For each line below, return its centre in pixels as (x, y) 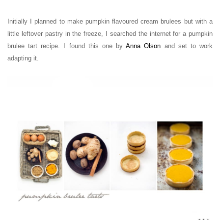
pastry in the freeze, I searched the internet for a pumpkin (129, 33)
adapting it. (23, 58)
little (14, 33)
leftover (33, 33)
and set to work (189, 46)
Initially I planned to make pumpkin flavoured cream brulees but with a (110, 21)
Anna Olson (143, 46)
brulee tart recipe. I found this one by (67, 46)
